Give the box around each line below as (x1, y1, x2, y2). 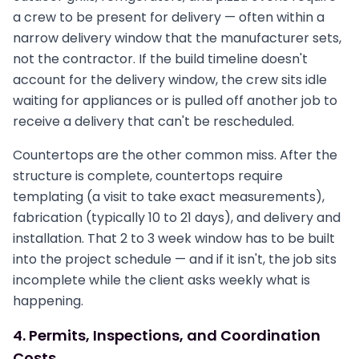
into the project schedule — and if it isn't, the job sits (13, 250, 337, 268)
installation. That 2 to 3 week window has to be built (13, 229, 335, 248)
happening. (13, 292, 83, 310)
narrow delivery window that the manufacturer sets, (13, 29, 341, 47)
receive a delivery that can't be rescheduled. (13, 112, 294, 131)
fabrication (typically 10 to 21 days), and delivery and (13, 208, 341, 227)
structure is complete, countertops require (13, 167, 283, 185)
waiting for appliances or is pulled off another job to (13, 91, 337, 110)
